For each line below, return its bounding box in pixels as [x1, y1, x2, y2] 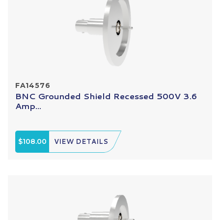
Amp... [15, 99, 41, 111]
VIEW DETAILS [54, 137, 109, 146]
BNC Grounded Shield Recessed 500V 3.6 [15, 89, 197, 102]
